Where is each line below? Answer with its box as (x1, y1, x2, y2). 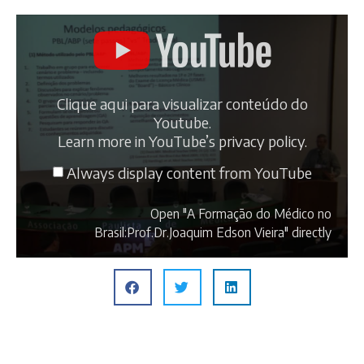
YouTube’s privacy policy (148, 131, 305, 150)
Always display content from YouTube (66, 163, 312, 183)
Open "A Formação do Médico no (150, 205, 331, 221)
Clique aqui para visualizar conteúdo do (56, 93, 308, 113)
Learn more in (57, 131, 149, 150)
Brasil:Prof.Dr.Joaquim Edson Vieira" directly (94, 223, 331, 240)
